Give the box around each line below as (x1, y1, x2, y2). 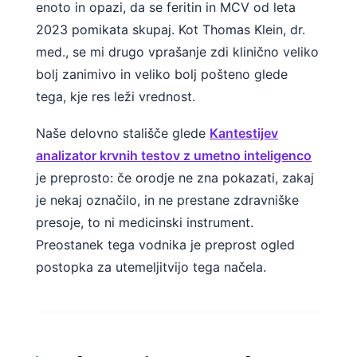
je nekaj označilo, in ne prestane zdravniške (36, 192, 299, 208)
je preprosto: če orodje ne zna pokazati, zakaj (36, 170, 314, 186)
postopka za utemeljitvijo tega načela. (36, 259, 266, 275)
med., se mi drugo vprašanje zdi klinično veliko (36, 44, 319, 61)
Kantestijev (210, 125, 278, 141)
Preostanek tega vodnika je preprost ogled (36, 237, 295, 253)
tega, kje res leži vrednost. (36, 88, 195, 105)
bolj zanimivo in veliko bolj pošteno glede (36, 66, 288, 83)
